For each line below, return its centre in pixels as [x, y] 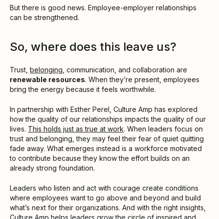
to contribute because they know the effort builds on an [100, 158]
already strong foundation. [52, 168]
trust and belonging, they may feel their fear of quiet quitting [107, 139]
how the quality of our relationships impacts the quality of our [108, 119]
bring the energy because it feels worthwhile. [83, 89]
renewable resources [47, 80]
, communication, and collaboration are [125, 70]
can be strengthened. [44, 18]
